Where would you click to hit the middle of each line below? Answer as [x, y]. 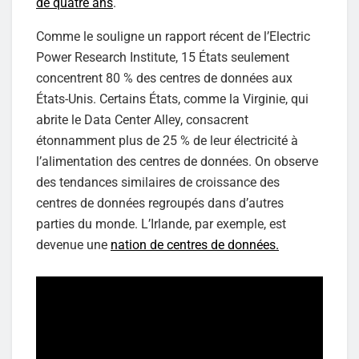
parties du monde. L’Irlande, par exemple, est [161, 224]
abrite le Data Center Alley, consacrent [142, 120]
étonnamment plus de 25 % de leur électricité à [167, 141]
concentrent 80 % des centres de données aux [164, 79]
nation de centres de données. [195, 245]
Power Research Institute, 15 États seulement [163, 58]
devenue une [73, 245]
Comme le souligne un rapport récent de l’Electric [173, 37]
